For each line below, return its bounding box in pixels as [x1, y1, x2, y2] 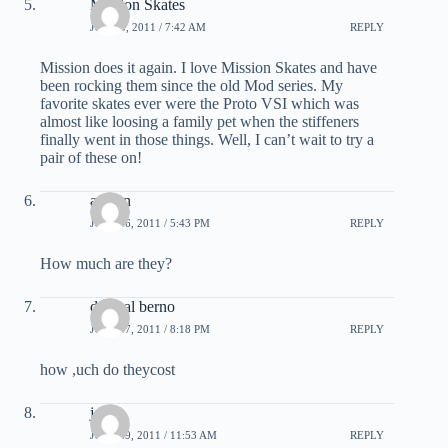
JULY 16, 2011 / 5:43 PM [90, 216, 210, 229]
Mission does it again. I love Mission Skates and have [40, 59, 377, 76]
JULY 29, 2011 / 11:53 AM [90, 428, 217, 441]
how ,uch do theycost [40, 361, 175, 378]
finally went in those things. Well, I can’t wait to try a [40, 131, 374, 148]
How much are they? [40, 255, 172, 272]
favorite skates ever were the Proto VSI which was [40, 95, 359, 112]
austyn [90, 192, 131, 209]
